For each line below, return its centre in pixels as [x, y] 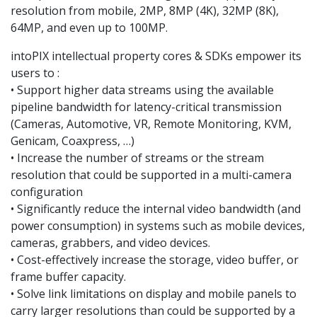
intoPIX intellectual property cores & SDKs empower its [156, 56]
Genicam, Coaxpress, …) [73, 141]
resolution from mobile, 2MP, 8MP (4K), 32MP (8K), [145, 11]
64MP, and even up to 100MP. [89, 28]
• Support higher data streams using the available [142, 90]
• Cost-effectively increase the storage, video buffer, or [155, 260]
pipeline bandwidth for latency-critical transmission [146, 107]
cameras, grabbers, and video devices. [110, 243]
